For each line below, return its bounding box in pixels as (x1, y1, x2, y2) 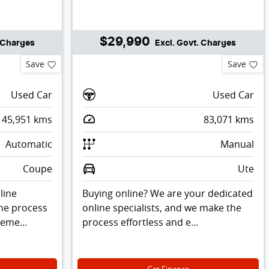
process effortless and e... (82, 215, 198, 229)
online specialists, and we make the (82, 201, 241, 214)
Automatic (5, 137, 52, 151)
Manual (220, 137, 254, 151)
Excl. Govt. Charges (155, 38, 237, 47)
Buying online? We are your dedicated (82, 186, 253, 200)
